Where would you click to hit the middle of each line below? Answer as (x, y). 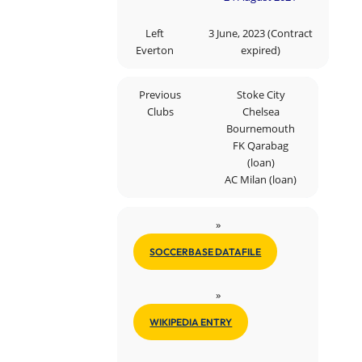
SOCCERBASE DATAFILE (206, 251)
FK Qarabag (261, 146)
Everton (154, 50)
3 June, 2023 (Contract (260, 33)
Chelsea (261, 112)
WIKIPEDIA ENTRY (191, 322)
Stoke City (261, 95)
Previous (160, 95)
